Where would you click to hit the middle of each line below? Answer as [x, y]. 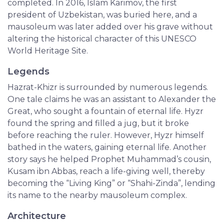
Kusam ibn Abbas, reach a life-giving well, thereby [106, 171]
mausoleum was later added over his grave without [110, 26]
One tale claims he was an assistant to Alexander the [112, 99]
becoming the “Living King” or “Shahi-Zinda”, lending [111, 183]
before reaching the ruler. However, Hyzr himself [106, 135]
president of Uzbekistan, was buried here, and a [102, 14]
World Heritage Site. [48, 50]
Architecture [37, 216]
